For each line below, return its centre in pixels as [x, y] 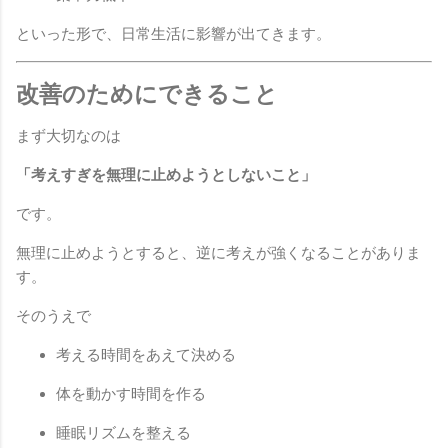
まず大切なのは [68, 136]
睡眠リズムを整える [123, 433]
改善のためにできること [147, 93]
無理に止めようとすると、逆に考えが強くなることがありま [218, 253]
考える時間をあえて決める [146, 355]
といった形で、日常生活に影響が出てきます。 [173, 33]
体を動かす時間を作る [131, 394]
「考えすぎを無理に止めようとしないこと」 [166, 175]
